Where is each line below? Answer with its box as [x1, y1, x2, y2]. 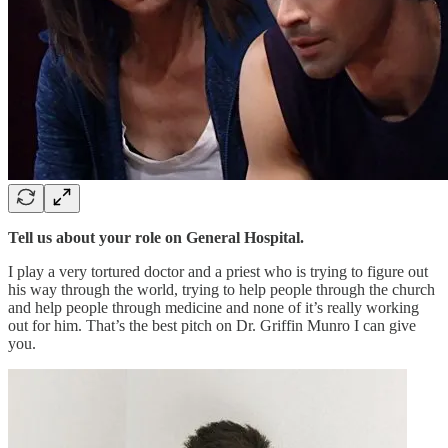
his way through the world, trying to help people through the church [8, 280, 435, 298]
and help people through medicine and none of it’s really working [8, 298, 419, 316]
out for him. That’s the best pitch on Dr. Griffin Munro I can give [8, 316, 416, 334]
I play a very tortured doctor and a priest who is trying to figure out [8, 262, 428, 280]
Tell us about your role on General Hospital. [8, 228, 304, 246]
